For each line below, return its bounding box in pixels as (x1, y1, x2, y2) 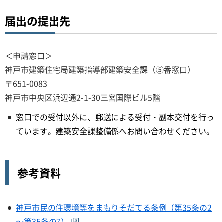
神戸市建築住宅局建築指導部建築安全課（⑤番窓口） (5, 63, 195, 75)
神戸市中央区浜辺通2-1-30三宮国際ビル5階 (5, 91, 160, 103)
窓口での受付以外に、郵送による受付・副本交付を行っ (16, 111, 214, 123)
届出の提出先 (5, 12, 70, 29)
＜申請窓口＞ (5, 49, 53, 61)
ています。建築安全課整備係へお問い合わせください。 (16, 125, 214, 137)
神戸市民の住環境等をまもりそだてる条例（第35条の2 (16, 201, 212, 214)
